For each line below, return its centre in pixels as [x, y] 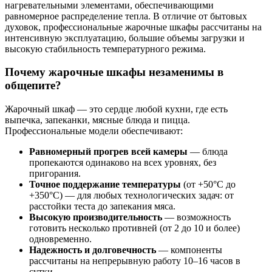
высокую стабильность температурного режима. [105, 49]
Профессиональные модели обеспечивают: [94, 131]
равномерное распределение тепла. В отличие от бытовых [126, 16]
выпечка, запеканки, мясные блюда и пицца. [97, 120]
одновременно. [60, 239]
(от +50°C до [208, 185]
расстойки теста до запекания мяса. [102, 206]
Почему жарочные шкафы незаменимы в [114, 72]
